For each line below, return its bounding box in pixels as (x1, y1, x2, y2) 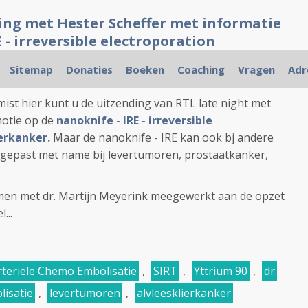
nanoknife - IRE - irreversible (56, 113, 212, 128)
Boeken (125, 63, 164, 76)
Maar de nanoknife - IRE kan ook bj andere (50, 130, 274, 145)
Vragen (237, 63, 275, 76)
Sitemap (9, 63, 53, 76)
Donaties (65, 63, 113, 76)
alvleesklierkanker (137, 285, 231, 300)
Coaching (177, 63, 225, 76)
